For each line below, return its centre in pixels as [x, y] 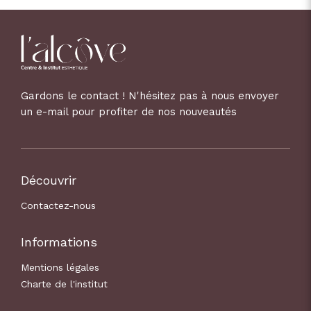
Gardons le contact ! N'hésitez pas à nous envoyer [150, 95]
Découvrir [49, 180]
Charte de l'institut [64, 284]
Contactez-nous [58, 205]
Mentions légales [60, 267]
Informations [59, 242]
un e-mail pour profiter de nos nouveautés [129, 111]
